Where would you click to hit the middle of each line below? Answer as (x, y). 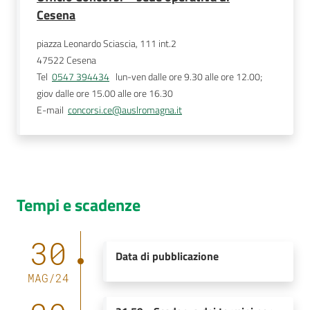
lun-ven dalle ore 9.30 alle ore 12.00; (186, 77)
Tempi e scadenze (79, 205)
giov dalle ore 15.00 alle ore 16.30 (106, 93)
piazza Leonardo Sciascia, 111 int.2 (107, 44)
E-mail (50, 110)
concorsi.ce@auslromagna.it (125, 110)
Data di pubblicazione (167, 256)
